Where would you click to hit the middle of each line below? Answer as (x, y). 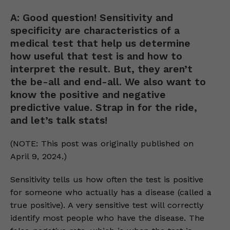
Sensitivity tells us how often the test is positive (107, 179)
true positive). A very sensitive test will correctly (107, 205)
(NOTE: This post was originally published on (102, 143)
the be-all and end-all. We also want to (108, 82)
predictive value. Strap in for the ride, (104, 108)
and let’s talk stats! (59, 120)
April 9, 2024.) (39, 156)
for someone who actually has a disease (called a (111, 192)
